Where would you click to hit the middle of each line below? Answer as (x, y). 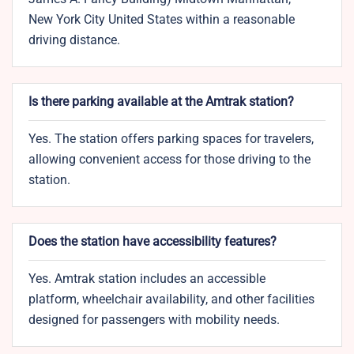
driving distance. (76, 40)
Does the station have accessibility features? (153, 242)
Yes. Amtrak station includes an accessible (147, 279)
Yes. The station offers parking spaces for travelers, (171, 139)
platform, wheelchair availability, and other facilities (171, 299)
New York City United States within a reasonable (162, 20)
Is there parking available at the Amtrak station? (161, 102)
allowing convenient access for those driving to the (169, 160)
